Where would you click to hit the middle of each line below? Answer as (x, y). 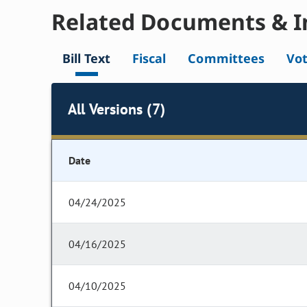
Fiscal (149, 59)
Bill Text (87, 59)
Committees (226, 59)
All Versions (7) (116, 109)
